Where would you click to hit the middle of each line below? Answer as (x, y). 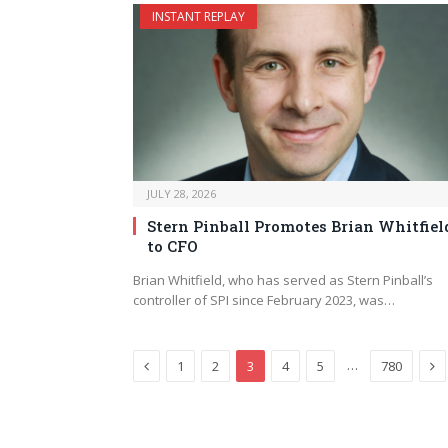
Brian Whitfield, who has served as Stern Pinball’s (283, 279)
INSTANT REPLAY (198, 16)
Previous (176, 364)
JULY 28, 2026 (181, 193)
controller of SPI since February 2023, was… (264, 299)
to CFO (172, 245)
